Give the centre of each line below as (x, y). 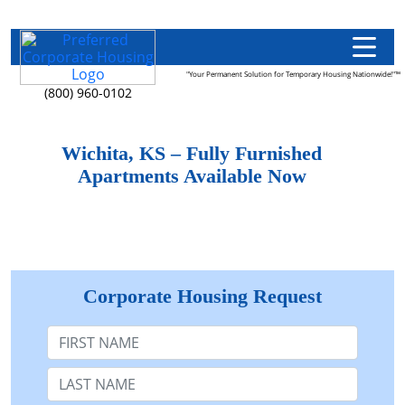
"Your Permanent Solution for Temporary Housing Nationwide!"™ (293, 74)
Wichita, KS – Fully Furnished (192, 154)
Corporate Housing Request (202, 296)
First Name (83, 332)
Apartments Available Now (192, 176)
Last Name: (84, 374)
